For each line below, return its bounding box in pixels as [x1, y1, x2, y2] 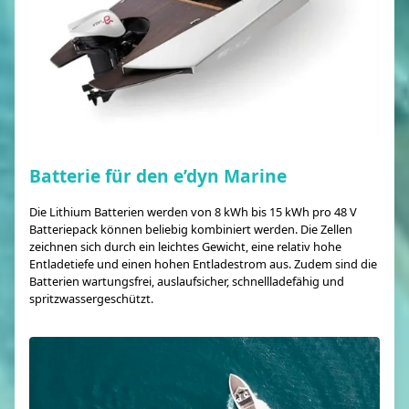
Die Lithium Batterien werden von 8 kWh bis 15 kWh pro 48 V [29, 204, 357, 221]
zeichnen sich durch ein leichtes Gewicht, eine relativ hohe [29, 238, 341, 256]
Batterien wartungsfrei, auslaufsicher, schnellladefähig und [29, 273, 344, 290]
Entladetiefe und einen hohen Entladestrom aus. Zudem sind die [29, 256, 377, 273]
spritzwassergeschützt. [29, 290, 153, 308]
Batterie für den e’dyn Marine [29, 163, 287, 189]
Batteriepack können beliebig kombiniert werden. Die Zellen [29, 221, 352, 238]
